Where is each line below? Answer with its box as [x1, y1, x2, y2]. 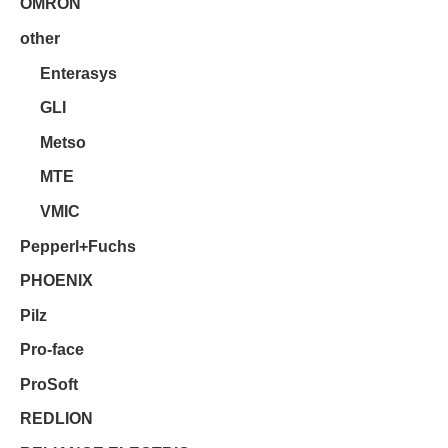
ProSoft [20, 375, 78, 393]
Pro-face [20, 341, 84, 359]
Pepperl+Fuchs [20, 237, 136, 255]
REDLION [20, 410, 93, 428]
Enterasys [40, 64, 117, 82]
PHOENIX [20, 272, 93, 290]
